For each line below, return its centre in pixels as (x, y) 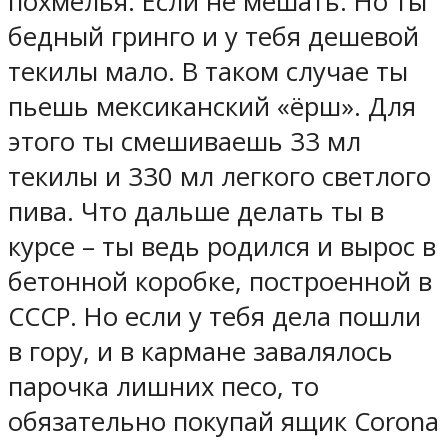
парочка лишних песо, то (163, 386)
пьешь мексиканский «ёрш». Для (212, 106)
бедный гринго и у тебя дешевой (213, 36)
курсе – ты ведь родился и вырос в (222, 246)
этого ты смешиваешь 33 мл (184, 141)
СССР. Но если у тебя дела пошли (214, 316)
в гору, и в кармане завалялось (200, 351)
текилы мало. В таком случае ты (208, 71)
